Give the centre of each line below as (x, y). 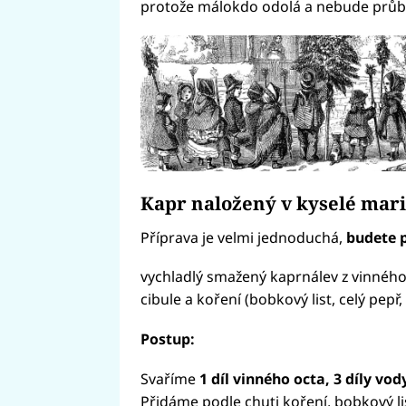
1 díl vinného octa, (264, 378)
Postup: (167, 339)
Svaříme (169, 378)
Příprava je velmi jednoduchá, (243, 237)
